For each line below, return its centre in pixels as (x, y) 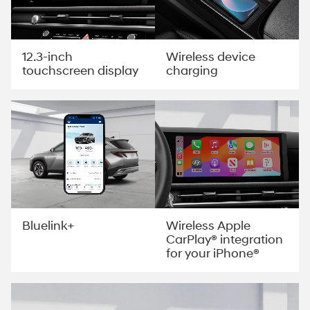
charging (192, 71)
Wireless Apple (208, 226)
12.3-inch (47, 57)
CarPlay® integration (225, 239)
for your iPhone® (213, 253)
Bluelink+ (48, 226)
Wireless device (211, 57)
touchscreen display (80, 71)
